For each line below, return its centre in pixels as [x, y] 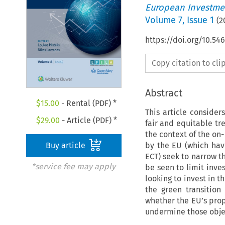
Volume [161, 20]
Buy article [67, 146]
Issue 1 [200, 20]
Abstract [163, 93]
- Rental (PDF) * [88, 103]
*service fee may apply [73, 167]
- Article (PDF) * [88, 121]
